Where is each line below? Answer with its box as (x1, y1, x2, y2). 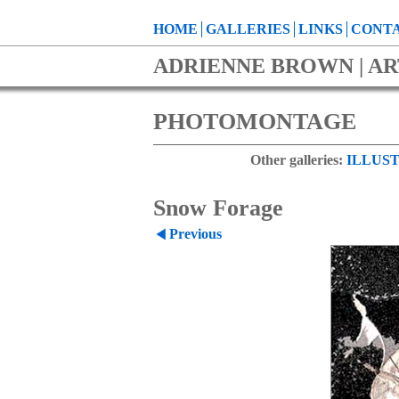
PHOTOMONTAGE (153, 109, 356, 134)
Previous (169, 226, 222, 241)
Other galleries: (250, 152, 343, 167)
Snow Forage (153, 195, 283, 221)
